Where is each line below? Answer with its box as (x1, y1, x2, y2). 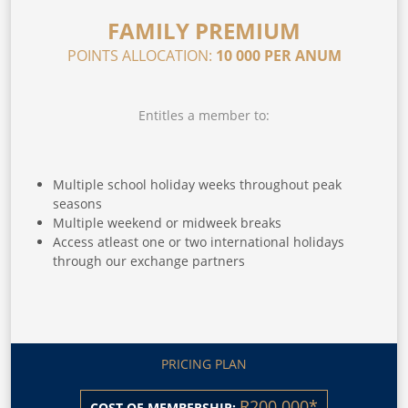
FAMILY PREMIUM (107, 15, 301, 46)
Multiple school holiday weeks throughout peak (53, 175, 342, 193)
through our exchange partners (53, 251, 245, 270)
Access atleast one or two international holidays (53, 232, 344, 250)
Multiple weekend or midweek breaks (53, 213, 281, 231)
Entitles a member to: (138, 106, 270, 124)
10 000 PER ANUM (215, 45, 342, 66)
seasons (53, 194, 102, 212)
